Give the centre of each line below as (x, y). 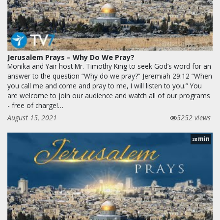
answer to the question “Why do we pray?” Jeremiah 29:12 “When (110, 76)
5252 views (194, 117)
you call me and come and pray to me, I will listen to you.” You (105, 85)
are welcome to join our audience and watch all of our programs (109, 95)
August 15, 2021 (32, 117)
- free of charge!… (35, 105)
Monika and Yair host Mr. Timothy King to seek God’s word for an (109, 66)
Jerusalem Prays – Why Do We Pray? (71, 57)
